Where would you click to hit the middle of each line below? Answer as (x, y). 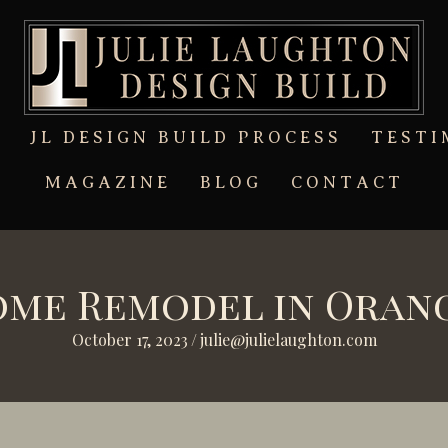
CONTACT (347, 182)
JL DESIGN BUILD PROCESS (186, 137)
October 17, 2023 (129, 339)
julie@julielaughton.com (288, 339)
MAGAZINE (108, 182)
